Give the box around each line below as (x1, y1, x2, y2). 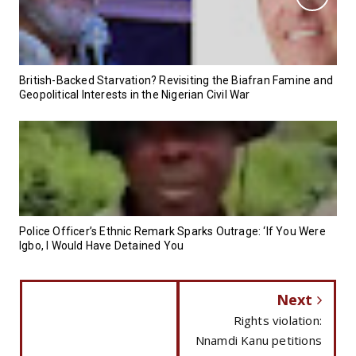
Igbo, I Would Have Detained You (19, 238, 184, 252)
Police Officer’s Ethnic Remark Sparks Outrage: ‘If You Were (19, 224, 326, 238)
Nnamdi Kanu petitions (195, 331, 322, 348)
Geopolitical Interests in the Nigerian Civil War (19, 87, 250, 101)
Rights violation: (233, 311, 322, 328)
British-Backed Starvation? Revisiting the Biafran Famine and (19, 73, 334, 87)
